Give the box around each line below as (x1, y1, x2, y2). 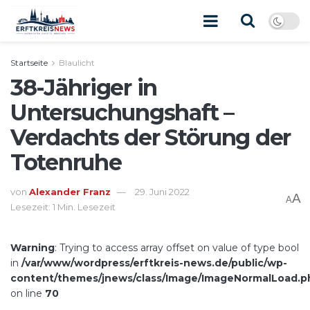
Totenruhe (10, 149, 122, 176)
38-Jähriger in (10, 74, 158, 101)
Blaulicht (59, 57, 95, 68)
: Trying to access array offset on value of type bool (55, 241, 299, 254)
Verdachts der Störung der (10, 124, 291, 151)
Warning (10, 241, 55, 254)
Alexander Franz (29, 185, 111, 197)
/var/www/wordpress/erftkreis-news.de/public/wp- (21, 256, 287, 269)
